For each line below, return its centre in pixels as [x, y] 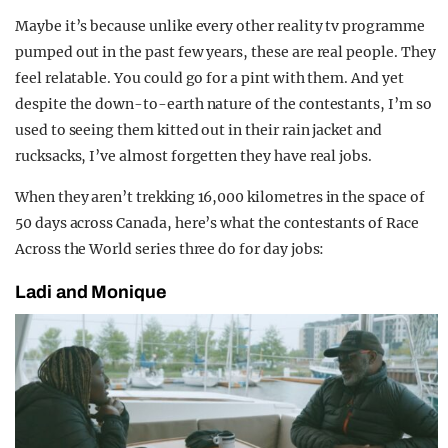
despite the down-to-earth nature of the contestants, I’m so [223, 104]
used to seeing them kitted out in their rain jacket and [198, 130]
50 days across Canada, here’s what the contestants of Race [217, 223]
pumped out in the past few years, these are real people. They [225, 52]
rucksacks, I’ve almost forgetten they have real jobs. [194, 156]
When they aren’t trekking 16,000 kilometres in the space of [220, 197]
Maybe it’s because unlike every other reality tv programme [220, 26]
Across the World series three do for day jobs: [170, 249]
